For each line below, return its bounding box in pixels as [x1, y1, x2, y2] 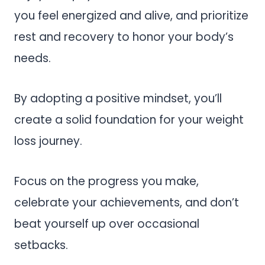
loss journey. [14, 132, 85, 149]
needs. [14, 50, 51, 66]
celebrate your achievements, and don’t [14, 194, 239, 211]
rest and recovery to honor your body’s [14, 28, 234, 45]
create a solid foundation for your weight [14, 111, 244, 128]
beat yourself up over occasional [14, 215, 199, 232]
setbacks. [14, 237, 71, 253]
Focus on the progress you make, [14, 173, 199, 189]
